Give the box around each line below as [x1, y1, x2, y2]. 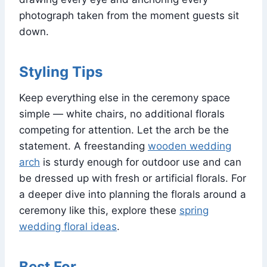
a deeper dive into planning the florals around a [19, 188, 246, 200]
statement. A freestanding [19, 139, 148, 152]
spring [179, 204, 209, 216]
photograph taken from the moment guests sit [19, 9, 239, 21]
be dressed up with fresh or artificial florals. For [19, 172, 246, 184]
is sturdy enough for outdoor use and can [40, 156, 241, 168]
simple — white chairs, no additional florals [19, 107, 225, 120]
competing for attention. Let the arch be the [19, 123, 229, 136]
